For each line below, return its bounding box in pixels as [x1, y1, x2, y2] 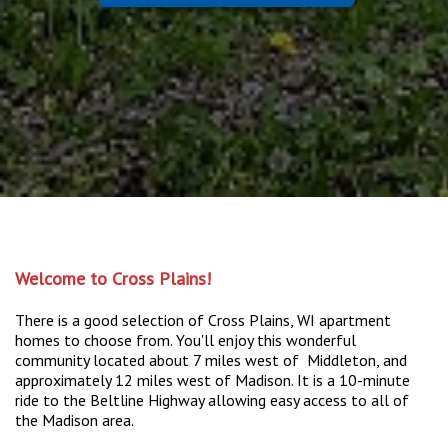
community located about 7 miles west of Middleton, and [15, 349, 407, 370]
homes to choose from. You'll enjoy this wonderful [15, 329, 356, 350]
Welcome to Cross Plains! [15, 266, 211, 290]
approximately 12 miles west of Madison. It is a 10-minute [15, 369, 410, 390]
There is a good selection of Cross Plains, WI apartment [15, 309, 391, 330]
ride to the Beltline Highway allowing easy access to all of [15, 389, 413, 410]
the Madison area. [15, 409, 134, 430]
